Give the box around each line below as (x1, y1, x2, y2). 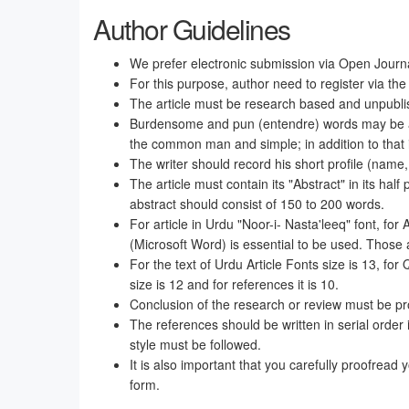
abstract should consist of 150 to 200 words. (130, 194, 384, 213)
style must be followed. (130, 335, 261, 353)
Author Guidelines (93, 9, 290, 48)
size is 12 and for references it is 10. (130, 275, 339, 293)
